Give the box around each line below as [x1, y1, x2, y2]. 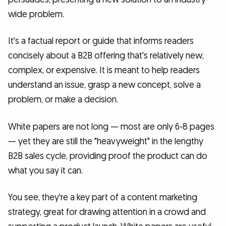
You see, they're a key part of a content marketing [8, 192, 197, 204]
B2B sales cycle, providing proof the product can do [8, 150, 207, 162]
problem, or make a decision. [8, 94, 118, 106]
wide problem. [8, 8, 64, 20]
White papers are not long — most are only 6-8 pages [8, 121, 214, 133]
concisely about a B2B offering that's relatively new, [8, 50, 204, 62]
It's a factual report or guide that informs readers [8, 35, 194, 47]
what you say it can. [8, 164, 83, 177]
